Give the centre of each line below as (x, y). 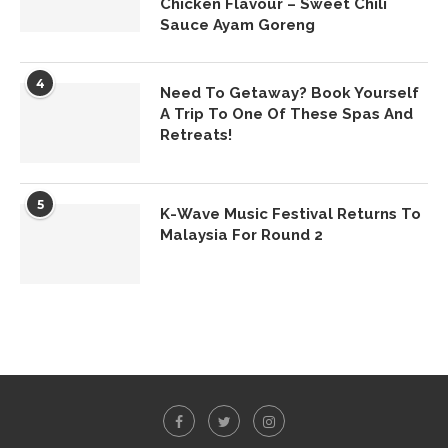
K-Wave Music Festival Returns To (290, 213)
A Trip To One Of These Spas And (286, 113)
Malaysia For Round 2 (241, 234)
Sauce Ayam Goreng (237, 24)
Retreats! (196, 134)
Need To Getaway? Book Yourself (289, 92)
